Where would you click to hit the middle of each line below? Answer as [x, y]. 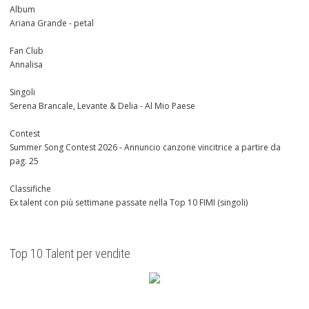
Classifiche [30, 189]
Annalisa [26, 65]
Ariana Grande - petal [52, 23]
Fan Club [27, 51]
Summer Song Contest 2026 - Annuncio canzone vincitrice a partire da [145, 148]
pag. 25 [24, 161]
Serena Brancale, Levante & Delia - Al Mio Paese [102, 106]
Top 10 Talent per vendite [70, 254]
